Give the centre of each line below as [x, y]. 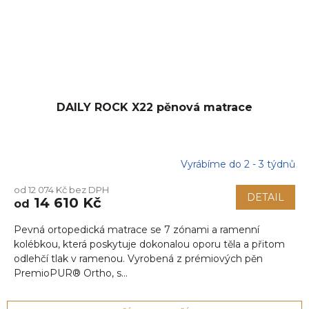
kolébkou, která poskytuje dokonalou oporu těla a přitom [149, 245]
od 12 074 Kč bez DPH [61, 190]
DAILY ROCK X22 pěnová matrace [154, 108]
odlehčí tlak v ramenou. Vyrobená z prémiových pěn [138, 259]
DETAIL [266, 198]
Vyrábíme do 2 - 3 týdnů [238, 164]
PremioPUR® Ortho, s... [71, 273]
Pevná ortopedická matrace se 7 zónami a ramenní [137, 230]
